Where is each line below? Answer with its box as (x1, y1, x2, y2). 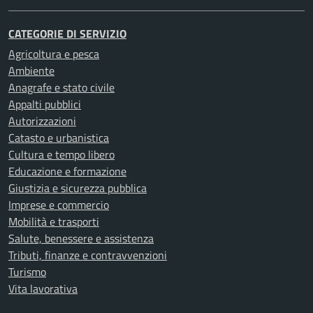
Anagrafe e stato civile (8, 79, 115, 96)
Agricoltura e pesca (8, 45, 99, 62)
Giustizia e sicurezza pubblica (8, 180, 147, 196)
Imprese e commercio (8, 196, 109, 213)
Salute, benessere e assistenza (8, 230, 154, 247)
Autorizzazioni (8, 112, 76, 129)
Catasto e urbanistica (8, 129, 109, 146)
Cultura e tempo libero (8, 146, 115, 163)
